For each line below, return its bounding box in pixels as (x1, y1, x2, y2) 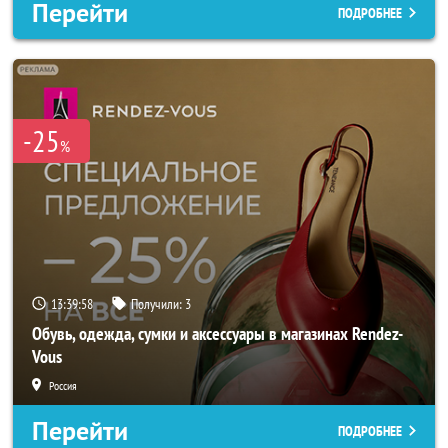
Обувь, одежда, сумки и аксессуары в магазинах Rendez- (32, 322, 403, 345)
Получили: (131, 295, 185, 313)
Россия (49, 378, 77, 393)
